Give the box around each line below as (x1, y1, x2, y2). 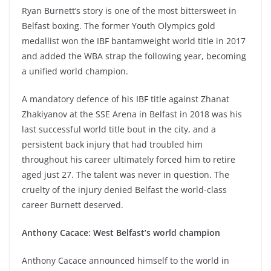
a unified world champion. (22, 65, 128, 77)
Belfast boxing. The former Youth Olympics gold (22, 20, 215, 32)
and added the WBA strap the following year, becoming (22, 50, 246, 62)
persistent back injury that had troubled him (22, 139, 203, 151)
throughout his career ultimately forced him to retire (22, 154, 235, 166)
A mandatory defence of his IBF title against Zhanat (22, 93, 229, 105)
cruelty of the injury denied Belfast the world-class (22, 184, 227, 196)
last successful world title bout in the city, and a (22, 123, 216, 135)
